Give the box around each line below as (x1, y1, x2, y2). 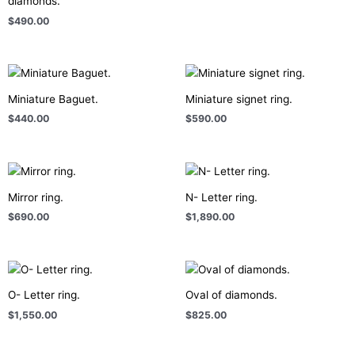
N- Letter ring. (185, 190, 258, 204)
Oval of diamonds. (185, 288, 277, 302)
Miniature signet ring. (185, 92, 292, 105)
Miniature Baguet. (8, 92, 98, 105)
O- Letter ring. (8, 288, 80, 302)
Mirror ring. (8, 190, 63, 204)
